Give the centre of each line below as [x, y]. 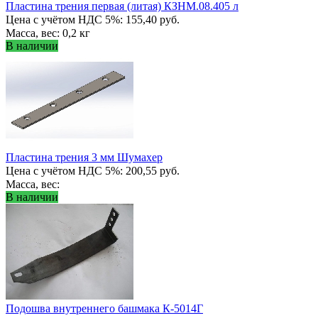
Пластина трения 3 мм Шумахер [84, 157]
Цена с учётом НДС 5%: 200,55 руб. [93, 170]
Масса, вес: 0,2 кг [48, 33]
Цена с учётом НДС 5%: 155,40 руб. [93, 19]
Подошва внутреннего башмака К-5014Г [104, 308]
